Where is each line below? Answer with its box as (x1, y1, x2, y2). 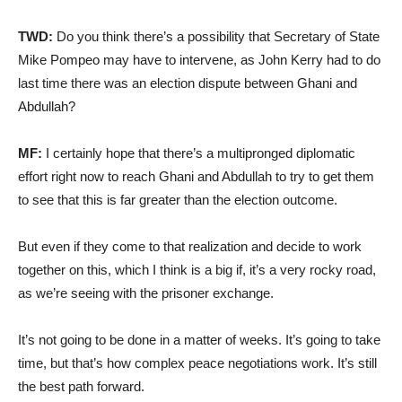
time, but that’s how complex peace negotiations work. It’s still (18, 354, 377, 371)
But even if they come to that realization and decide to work (18, 238, 362, 254)
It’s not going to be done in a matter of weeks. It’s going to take (18, 331, 380, 347)
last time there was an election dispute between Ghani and (18, 74, 357, 91)
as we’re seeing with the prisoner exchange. (18, 284, 274, 301)
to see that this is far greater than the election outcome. (18, 191, 337, 207)
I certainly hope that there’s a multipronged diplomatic (42, 144, 355, 161)
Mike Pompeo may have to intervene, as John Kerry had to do (18, 51, 380, 67)
